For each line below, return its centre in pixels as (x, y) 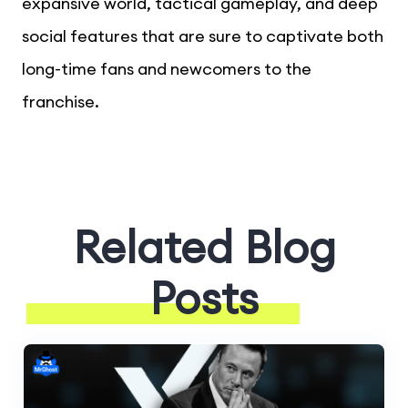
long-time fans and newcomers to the (167, 68)
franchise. (61, 101)
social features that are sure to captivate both (203, 36)
